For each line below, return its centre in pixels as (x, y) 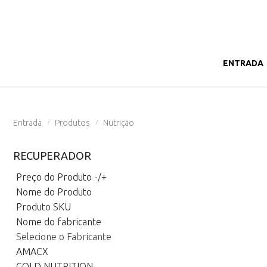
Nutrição (119, 123)
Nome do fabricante (59, 222)
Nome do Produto (54, 192)
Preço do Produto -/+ (61, 177)
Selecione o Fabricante (64, 237)
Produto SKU (44, 207)
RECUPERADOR (52, 156)
